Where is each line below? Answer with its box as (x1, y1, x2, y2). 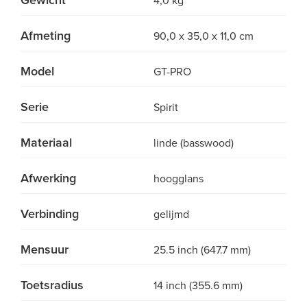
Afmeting (21, 28, 71, 43)
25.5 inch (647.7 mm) (153, 243, 251, 257)
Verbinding (21, 206, 79, 221)
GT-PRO (153, 65, 191, 79)
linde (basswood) (153, 136, 234, 150)
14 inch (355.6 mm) (153, 279, 243, 293)
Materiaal (21, 135, 72, 150)
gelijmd (153, 208, 189, 221)
